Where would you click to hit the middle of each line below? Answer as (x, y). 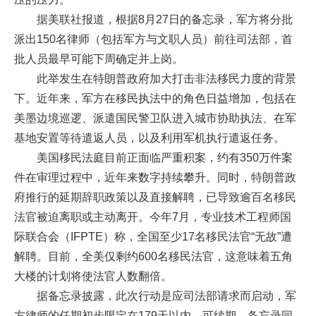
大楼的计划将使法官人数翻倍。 (93, 276)
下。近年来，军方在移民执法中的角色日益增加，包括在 (155, 98)
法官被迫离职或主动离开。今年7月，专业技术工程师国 (153, 217)
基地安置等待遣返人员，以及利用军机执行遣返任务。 (150, 138)
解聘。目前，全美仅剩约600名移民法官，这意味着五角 (153, 256)
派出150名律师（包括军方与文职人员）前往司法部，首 (153, 39)
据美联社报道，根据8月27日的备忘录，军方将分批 (165, 19)
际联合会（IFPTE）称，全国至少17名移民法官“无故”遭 (153, 236)
